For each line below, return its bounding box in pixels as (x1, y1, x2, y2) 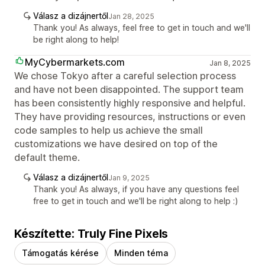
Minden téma (114, 248, 168, 258)
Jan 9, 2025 (108, 173, 150, 183)
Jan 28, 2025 (108, 12, 154, 21)
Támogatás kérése (22, 248, 99, 258)
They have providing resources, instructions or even (14, 111, 245, 123)
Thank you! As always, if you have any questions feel (33, 184, 239, 195)
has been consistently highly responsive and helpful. (14, 97, 245, 109)
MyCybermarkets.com (25, 56, 125, 69)
